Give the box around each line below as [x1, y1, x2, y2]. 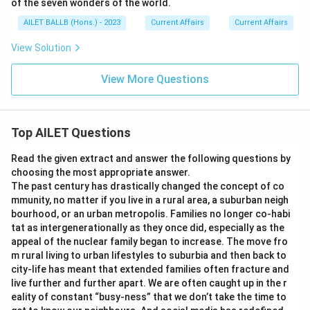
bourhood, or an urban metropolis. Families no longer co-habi [11, 208, 290, 219]
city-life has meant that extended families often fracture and [11, 264, 289, 275]
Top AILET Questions [11, 125, 131, 140]
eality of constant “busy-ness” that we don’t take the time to [11, 291, 286, 302]
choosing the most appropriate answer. [11, 167, 190, 178]
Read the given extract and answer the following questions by [11, 153, 291, 164]
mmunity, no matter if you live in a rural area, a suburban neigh [11, 194, 289, 206]
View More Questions [101, 73, 209, 86]
